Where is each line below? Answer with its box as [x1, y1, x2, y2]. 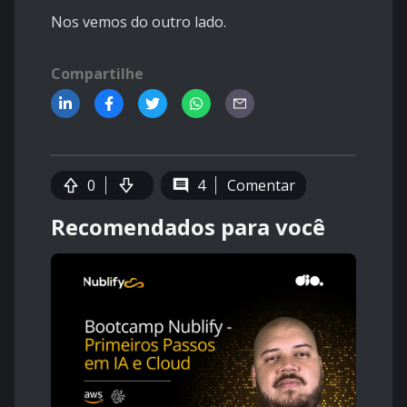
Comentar [227, 175, 295, 196]
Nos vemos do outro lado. [51, 12, 226, 33]
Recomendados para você [51, 212, 325, 243]
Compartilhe [51, 64, 144, 84]
